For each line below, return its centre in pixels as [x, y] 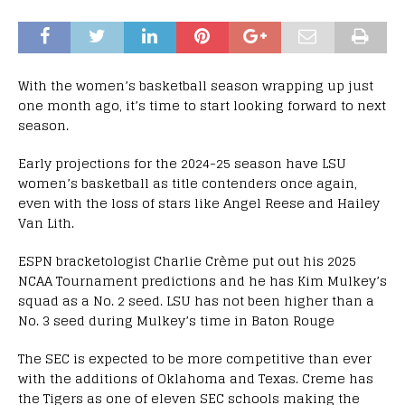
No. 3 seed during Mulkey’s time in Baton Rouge [176, 320]
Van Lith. [46, 222]
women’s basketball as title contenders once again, [188, 183]
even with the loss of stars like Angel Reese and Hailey [199, 202]
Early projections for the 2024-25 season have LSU [182, 163]
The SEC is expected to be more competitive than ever [195, 358]
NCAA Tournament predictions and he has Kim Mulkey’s [202, 280]
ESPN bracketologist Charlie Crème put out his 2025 [187, 260]
